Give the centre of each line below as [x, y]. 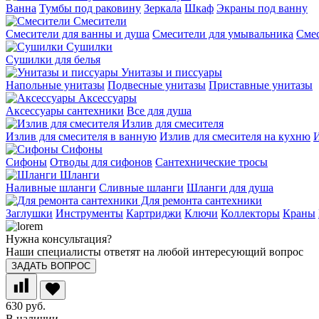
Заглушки [29, 214]
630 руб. [26, 306]
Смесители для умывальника [223, 34]
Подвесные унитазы [157, 85]
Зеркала [163, 9]
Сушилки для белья [53, 60]
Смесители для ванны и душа [78, 34]
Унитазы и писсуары [170, 73]
